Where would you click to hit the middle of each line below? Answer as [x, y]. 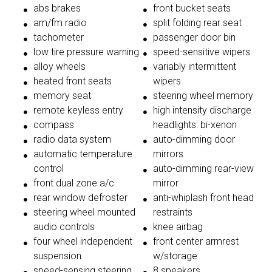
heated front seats [73, 81]
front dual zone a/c [74, 183]
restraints [173, 212]
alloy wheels [59, 67]
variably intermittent [195, 67]
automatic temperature [83, 154]
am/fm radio [60, 23]
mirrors [168, 154]
